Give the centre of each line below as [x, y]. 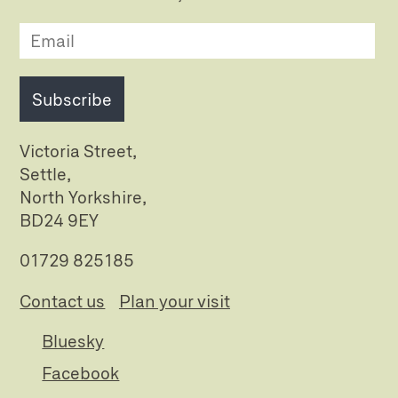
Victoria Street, [79, 151]
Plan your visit [174, 300]
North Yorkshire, [84, 197]
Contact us [63, 300]
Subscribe [72, 99]
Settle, [46, 174]
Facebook [81, 372]
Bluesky [73, 340]
